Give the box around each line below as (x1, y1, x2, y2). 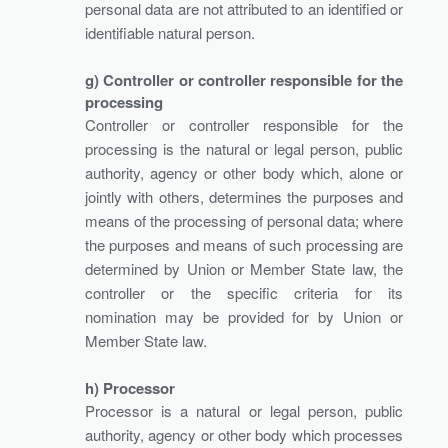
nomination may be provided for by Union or (85, 305, 403, 327)
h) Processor (85, 376, 175, 399)
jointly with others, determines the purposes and (85, 185, 403, 207)
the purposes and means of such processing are (85, 233, 403, 255)
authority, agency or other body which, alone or (85, 161, 403, 183)
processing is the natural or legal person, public (85, 137, 403, 159)
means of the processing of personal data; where (85, 209, 403, 231)
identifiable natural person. (85, 21, 255, 43)
